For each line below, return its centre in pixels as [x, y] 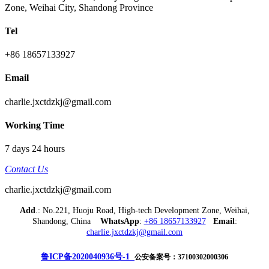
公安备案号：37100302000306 [181, 257]
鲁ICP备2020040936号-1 [88, 257]
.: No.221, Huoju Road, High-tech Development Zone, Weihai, [142, 211]
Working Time [35, 125]
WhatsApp [119, 222]
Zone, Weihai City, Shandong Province [79, 7]
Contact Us [26, 169]
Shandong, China [66, 222]
